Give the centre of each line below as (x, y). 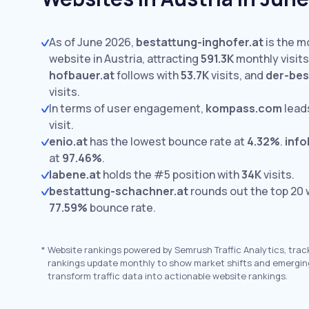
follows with (148, 75)
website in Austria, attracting (125, 59)
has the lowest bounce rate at (167, 141)
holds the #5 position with (171, 175)
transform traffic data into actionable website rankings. (168, 276)
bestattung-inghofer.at (200, 42)
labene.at (75, 175)
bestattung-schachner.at (119, 191)
